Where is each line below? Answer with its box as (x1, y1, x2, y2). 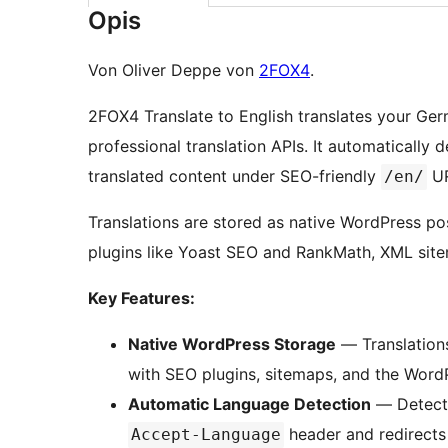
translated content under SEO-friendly (88, 166, 381, 187)
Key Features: (88, 288, 195, 309)
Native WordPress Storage (128, 334, 336, 355)
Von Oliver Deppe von (88, 60, 259, 81)
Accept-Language (131, 425, 281, 445)
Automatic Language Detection (128, 394, 371, 415)
